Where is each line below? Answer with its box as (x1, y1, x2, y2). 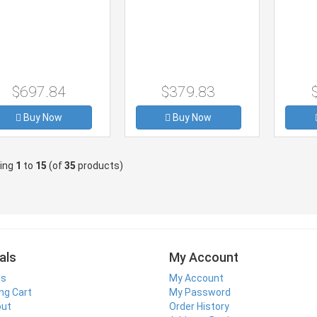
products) (76, 159, 123, 171)
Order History (169, 300, 229, 312)
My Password (169, 286, 231, 298)
